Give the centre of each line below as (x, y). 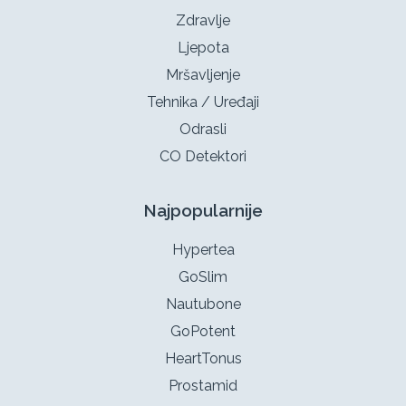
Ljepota (203, 47)
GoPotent (203, 331)
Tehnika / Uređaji (203, 101)
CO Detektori (203, 156)
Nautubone (203, 304)
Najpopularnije (203, 210)
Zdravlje (203, 20)
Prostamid (203, 385)
